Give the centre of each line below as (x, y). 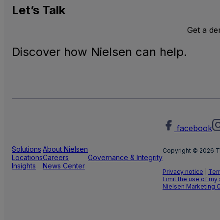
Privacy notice (183, 171)
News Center (64, 165)
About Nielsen (65, 149)
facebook (194, 128)
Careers (56, 157)
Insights (24, 165)
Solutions (27, 149)
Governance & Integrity (125, 157)
